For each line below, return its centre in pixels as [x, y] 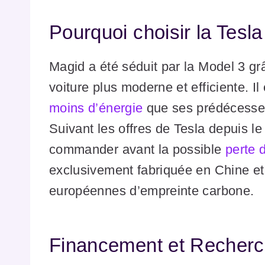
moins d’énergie [96, 108]
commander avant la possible [137, 150]
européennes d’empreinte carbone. [152, 191]
